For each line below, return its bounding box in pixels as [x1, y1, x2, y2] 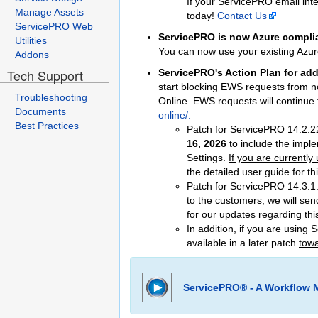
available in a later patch [187, 237, 299, 248]
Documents [15, 106, 66, 117]
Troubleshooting [15, 92, 87, 103]
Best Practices [15, 120, 79, 131]
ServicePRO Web [15, 21, 93, 32]
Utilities [15, 35, 47, 46]
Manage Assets [15, 6, 84, 18]
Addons [15, 49, 49, 60]
